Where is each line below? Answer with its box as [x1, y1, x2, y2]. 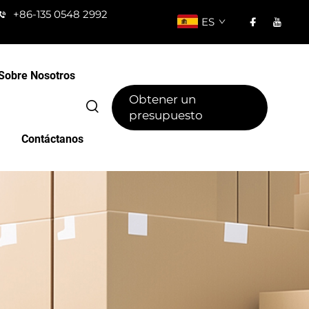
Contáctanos [21, 132, 84, 146]
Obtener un [129, 92, 197, 106]
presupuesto [129, 108, 203, 122]
